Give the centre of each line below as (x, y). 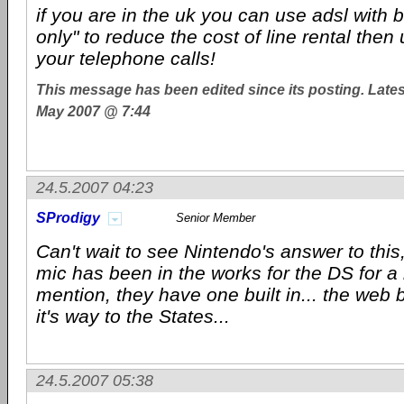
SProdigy (68, 218)
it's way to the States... (133, 316)
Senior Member (216, 218)
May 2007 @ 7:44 (93, 111)
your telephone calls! (126, 58)
